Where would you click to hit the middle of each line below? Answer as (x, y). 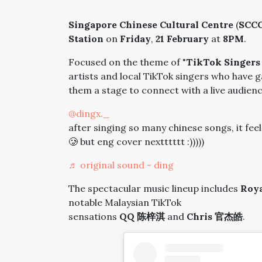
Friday (135, 39)
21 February (182, 39)
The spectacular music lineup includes (154, 188)
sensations (94, 216)
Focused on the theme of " (127, 62)
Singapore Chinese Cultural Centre (151, 25)
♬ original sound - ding (121, 165)
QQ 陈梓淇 (142, 216)
